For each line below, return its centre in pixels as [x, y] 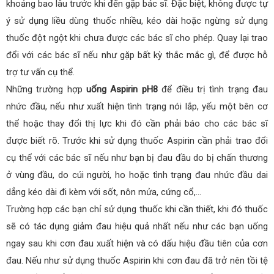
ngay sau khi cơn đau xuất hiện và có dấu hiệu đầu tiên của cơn [137, 243]
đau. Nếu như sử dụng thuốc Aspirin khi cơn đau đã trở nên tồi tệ [137, 260]
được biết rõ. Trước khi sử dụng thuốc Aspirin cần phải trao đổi [137, 140]
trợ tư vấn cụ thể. [40, 72]
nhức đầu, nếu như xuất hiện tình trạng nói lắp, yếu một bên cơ [137, 106]
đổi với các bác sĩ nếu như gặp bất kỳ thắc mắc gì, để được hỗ [137, 55]
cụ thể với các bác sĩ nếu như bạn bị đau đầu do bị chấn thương [137, 157]
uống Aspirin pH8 [122, 89]
